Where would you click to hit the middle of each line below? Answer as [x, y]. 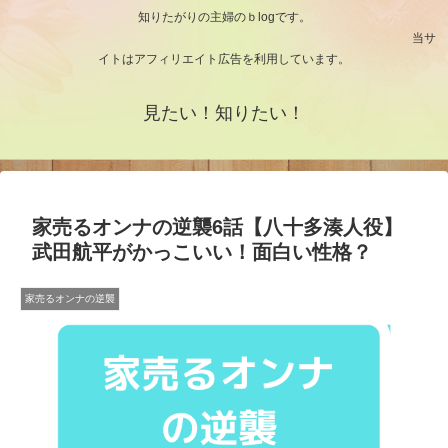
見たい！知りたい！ [224, 113]
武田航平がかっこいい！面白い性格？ [202, 252]
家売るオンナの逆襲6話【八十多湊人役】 [217, 227]
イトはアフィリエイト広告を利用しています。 [224, 59]
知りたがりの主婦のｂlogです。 [224, 17]
